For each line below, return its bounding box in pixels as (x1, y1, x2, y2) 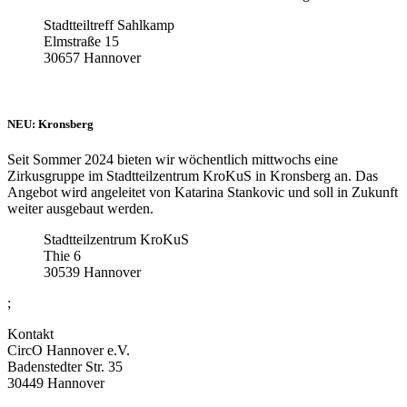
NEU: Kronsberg (7, 117, 94, 132)
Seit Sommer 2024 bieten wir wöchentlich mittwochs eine (7, 152, 338, 168)
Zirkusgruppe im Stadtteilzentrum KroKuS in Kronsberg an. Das (7, 168, 378, 184)
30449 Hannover (7, 375, 104, 392)
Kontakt (7, 326, 54, 342)
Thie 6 (44, 248, 81, 264)
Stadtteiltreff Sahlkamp (44, 16, 174, 33)
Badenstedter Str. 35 (7, 359, 123, 375)
